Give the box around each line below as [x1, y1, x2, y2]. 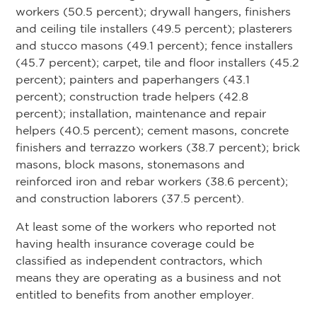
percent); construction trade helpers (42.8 [16, 90, 248, 103]
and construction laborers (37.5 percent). [16, 192, 244, 205]
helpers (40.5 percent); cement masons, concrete [16, 124, 289, 137]
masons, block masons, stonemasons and [16, 158, 245, 171]
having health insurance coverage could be [16, 237, 254, 250]
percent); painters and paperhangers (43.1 [16, 73, 250, 86]
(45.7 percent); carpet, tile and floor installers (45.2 [16, 56, 299, 69]
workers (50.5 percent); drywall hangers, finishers [16, 5, 291, 18]
